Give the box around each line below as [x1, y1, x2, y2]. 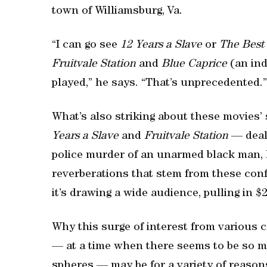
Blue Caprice [162, 59, 227, 70]
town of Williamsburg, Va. [52, 6, 182, 17]
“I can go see [52, 40, 120, 51]
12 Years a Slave [120, 40, 202, 51]
